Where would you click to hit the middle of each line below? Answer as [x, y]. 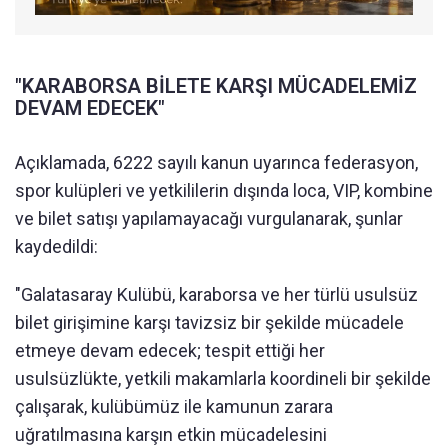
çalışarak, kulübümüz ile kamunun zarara [174, 406]
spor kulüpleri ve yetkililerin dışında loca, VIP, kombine [224, 190]
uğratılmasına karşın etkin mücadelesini [171, 434]
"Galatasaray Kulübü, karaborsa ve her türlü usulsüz [216, 294]
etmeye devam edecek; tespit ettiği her [170, 350]
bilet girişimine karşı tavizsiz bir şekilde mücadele [209, 322]
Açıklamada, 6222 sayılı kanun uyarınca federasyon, [216, 162]
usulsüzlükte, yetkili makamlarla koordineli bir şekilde [223, 378]
